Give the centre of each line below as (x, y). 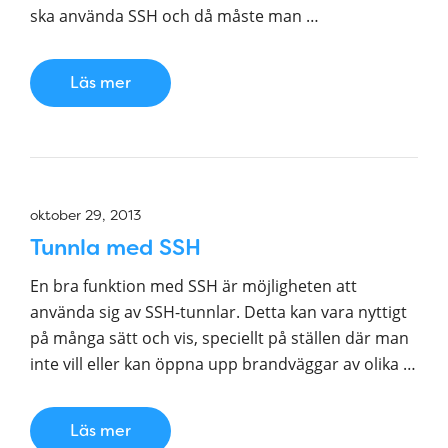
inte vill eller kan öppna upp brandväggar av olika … (223, 364)
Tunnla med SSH (115, 247)
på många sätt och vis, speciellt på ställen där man (219, 338)
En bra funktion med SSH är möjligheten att (193, 286)
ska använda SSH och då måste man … (174, 16)
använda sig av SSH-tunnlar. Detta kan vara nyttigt (218, 312)
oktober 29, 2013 (85, 215)
